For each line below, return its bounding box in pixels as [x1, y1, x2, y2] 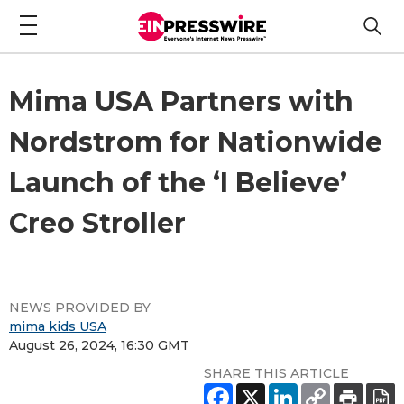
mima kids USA [9, 317, 106, 335]
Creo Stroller [9, 206, 186, 240]
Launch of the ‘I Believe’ [9, 165, 347, 199]
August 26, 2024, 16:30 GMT [9, 336, 189, 353]
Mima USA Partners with [9, 84, 353, 118]
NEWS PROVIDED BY [9, 298, 151, 316]
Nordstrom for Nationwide [9, 124, 382, 159]
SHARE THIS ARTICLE [204, 364, 349, 381]
